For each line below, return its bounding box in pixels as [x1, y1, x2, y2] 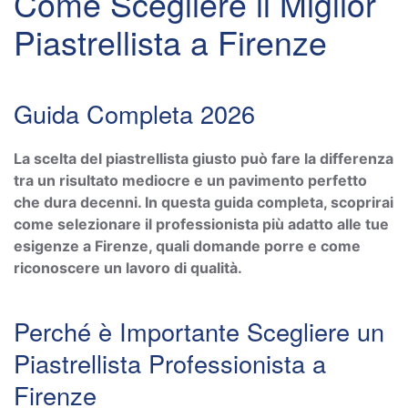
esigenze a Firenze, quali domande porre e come [14, 236, 361, 255]
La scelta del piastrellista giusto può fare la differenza [14, 148, 393, 168]
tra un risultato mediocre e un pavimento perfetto [14, 170, 367, 189]
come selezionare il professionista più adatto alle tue [14, 214, 389, 233]
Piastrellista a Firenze [14, 17, 327, 65]
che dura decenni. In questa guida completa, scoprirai [14, 192, 393, 211]
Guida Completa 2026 [14, 95, 255, 131]
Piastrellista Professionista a [14, 344, 326, 381]
